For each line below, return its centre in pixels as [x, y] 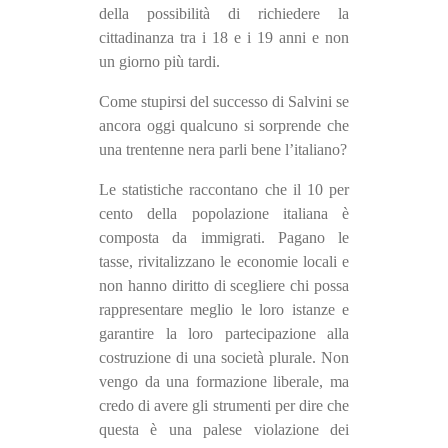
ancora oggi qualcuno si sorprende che [224, 126]
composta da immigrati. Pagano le [224, 238]
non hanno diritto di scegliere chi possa [224, 286]
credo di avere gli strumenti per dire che [224, 406]
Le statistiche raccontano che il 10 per [224, 190]
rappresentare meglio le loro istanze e [224, 310]
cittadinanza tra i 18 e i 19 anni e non [224, 38]
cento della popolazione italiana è [224, 214]
